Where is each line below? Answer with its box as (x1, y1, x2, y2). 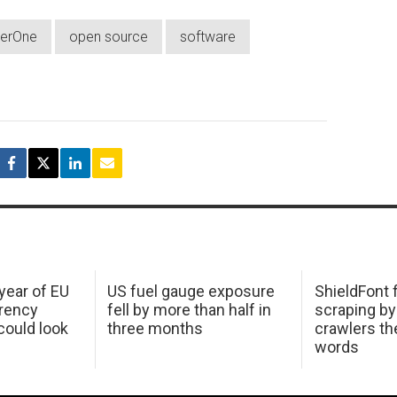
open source (69, 27, 148, 45)
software (180, 27, 236, 45)
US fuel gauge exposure (107, 282, 276, 301)
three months (107, 319, 204, 339)
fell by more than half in (107, 300, 272, 320)
